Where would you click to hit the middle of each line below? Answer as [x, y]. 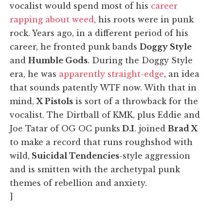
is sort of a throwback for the [136, 101]
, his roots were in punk [144, 20]
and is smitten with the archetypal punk [95, 170]
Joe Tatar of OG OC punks [65, 129]
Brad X [183, 129]
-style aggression [155, 156]
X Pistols [55, 101]
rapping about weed [52, 20]
